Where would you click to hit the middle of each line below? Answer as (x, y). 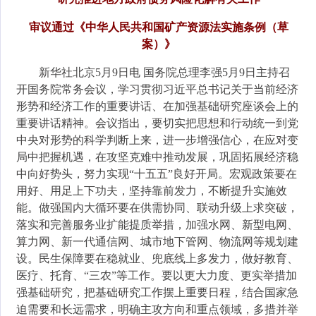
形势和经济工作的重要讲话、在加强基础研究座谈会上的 (158, 106)
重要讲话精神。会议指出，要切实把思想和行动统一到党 (158, 123)
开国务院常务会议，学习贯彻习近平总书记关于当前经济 (158, 89)
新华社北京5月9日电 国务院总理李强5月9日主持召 (165, 72)
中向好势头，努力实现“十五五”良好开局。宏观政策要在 (157, 174)
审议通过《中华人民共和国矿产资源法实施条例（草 (159, 27)
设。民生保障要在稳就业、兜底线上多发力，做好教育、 (158, 259)
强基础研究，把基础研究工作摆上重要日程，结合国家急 (158, 292)
